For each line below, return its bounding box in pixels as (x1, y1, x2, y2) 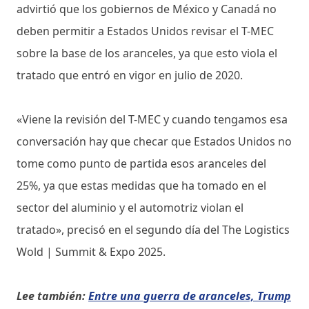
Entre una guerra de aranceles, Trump (88, 288, 291, 303)
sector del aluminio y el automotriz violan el (17, 199, 243, 215)
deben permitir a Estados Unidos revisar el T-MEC (17, 23, 274, 39)
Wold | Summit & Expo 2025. (17, 243, 166, 259)
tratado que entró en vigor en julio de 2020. (17, 67, 243, 83)
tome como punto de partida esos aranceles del (17, 155, 266, 171)
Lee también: (17, 288, 88, 303)
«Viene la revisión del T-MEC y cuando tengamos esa (17, 111, 288, 127)
